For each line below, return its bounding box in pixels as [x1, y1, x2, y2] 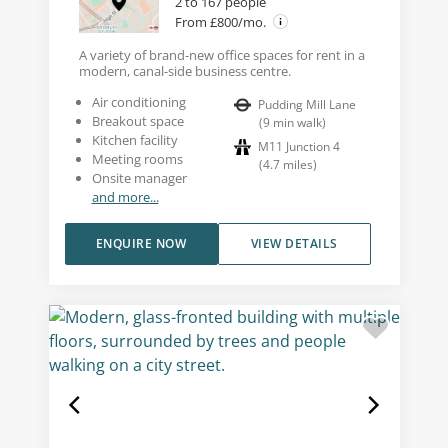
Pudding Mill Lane [258, 95, 356, 113]
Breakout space [91, 111, 184, 130]
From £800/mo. [174, 12, 269, 31]
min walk [270, 113, 322, 131]
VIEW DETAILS [250, 234, 338, 252]
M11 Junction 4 [258, 137, 340, 155]
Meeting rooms [91, 149, 183, 168]
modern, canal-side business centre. [78, 61, 291, 80]
